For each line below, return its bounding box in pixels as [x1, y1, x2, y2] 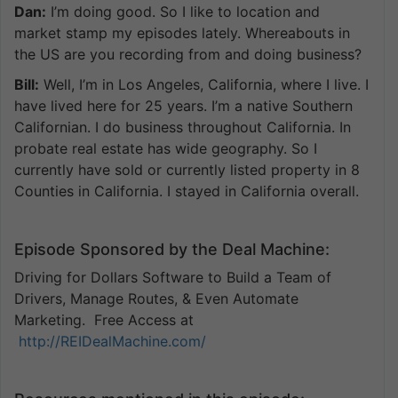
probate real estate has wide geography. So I [14, 139, 317, 157]
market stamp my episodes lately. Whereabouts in [14, 23, 350, 42]
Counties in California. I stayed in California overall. [14, 181, 359, 200]
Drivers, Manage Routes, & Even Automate [14, 289, 298, 307]
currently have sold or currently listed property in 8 [14, 160, 360, 179]
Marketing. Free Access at [14, 310, 194, 329]
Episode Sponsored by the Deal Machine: [14, 239, 330, 259]
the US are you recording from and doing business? [14, 44, 362, 63]
